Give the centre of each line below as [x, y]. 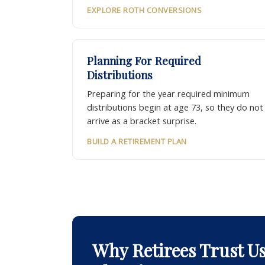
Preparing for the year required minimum [168, 94]
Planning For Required [144, 61]
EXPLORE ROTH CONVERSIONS [145, 10]
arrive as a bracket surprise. [142, 121]
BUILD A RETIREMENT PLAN [137, 142]
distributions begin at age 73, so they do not [175, 108]
